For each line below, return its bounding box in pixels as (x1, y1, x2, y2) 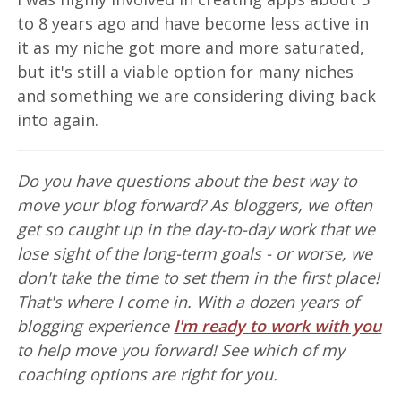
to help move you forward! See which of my (17, 338, 346, 361)
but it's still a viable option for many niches (17, 60, 354, 82)
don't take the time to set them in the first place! (17, 266, 380, 288)
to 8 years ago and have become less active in (17, 12, 370, 34)
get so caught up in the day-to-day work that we (17, 218, 376, 240)
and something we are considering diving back (17, 84, 377, 107)
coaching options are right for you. (17, 363, 278, 385)
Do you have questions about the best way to (17, 169, 358, 192)
